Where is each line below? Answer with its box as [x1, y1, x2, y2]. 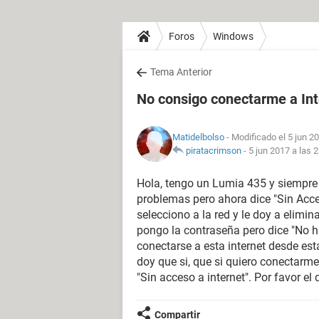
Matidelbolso [172, 132, 224, 142]
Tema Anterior [150, 66, 212, 78]
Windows [213, 30, 253, 42]
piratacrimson [186, 145, 241, 156]
